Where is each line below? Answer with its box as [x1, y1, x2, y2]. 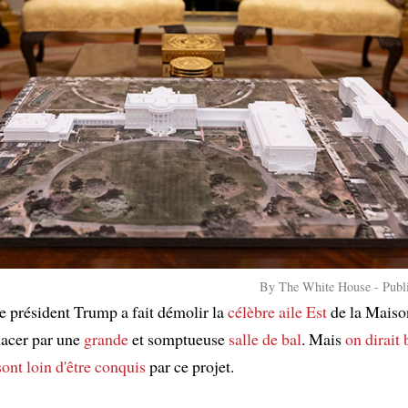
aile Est [279, 300, 327, 322]
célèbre [228, 300, 275, 322]
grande [84, 327, 128, 350]
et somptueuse [128, 327, 229, 350]
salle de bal [229, 327, 301, 350]
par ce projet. [146, 354, 234, 377]
